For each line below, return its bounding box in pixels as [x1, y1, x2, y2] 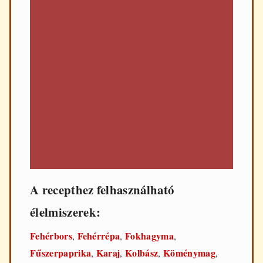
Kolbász [125, 246, 159, 260]
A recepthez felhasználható [30, 181, 174, 199]
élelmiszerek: [30, 203, 101, 221]
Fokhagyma [125, 229, 174, 243]
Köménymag [163, 246, 215, 260]
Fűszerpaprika [30, 246, 92, 260]
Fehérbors [30, 229, 72, 243]
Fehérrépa [77, 229, 120, 243]
